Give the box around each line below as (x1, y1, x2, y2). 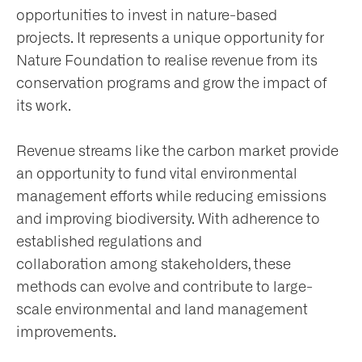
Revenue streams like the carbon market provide (16, 144, 339, 159)
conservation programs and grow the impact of (16, 76, 327, 91)
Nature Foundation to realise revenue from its (16, 53, 318, 69)
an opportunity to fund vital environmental (16, 166, 297, 182)
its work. (16, 99, 71, 114)
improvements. (16, 325, 116, 340)
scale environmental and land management (16, 302, 308, 318)
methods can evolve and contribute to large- (16, 280, 313, 295)
